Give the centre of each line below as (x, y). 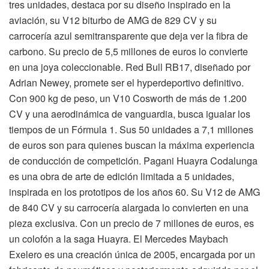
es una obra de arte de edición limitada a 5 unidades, (122, 177)
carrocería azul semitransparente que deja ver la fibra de (128, 36)
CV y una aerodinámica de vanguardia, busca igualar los (130, 114)
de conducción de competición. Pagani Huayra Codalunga (133, 161)
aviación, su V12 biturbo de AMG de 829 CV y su (113, 20)
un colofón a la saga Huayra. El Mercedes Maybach (119, 239)
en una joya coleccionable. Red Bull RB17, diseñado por (130, 67)
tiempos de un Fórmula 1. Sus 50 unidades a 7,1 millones (131, 130)
